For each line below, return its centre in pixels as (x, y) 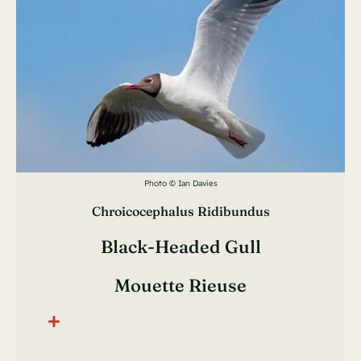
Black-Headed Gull (180, 247)
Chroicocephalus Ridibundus (180, 212)
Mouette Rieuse (180, 286)
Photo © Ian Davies (180, 184)
